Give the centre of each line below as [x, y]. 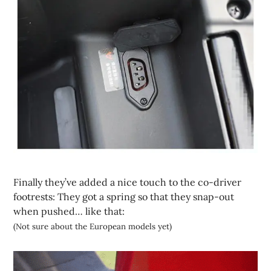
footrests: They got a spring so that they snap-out [124, 197]
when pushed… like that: [69, 211]
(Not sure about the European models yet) [93, 227]
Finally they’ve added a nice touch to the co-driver [128, 182]
